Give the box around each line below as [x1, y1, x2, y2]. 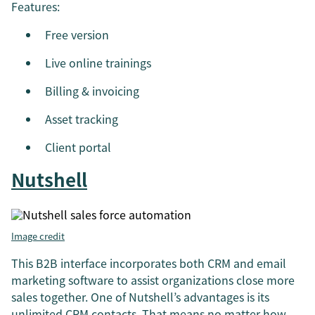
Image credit [11, 229, 65, 243]
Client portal [45, 138, 111, 155]
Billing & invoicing [45, 82, 139, 99]
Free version [45, 25, 109, 43]
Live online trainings [45, 53, 151, 71]
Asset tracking [45, 110, 118, 127]
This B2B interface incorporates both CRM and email [11, 254, 286, 271]
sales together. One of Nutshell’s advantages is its [11, 288, 269, 305]
